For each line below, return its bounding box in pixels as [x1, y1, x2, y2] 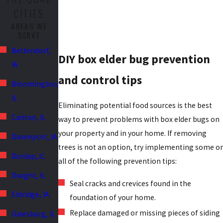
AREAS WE [10, 19, 47, 32]
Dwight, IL [11, 170, 46, 180]
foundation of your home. [69, 192, 156, 202]
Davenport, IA [11, 131, 57, 141]
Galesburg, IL [11, 209, 56, 219]
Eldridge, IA [11, 190, 49, 200]
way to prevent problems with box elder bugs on [58, 114, 220, 124]
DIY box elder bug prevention [58, 52, 210, 67]
